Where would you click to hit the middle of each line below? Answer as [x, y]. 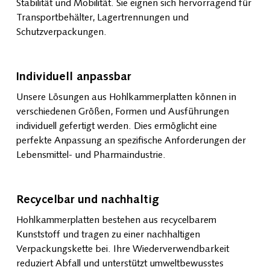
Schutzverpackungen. [61, 32]
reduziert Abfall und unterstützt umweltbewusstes [120, 264]
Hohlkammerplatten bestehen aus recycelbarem [116, 220]
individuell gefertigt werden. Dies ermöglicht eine [116, 126]
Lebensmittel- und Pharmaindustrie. [91, 155]
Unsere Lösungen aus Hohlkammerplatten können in [126, 97]
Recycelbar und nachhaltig [87, 200]
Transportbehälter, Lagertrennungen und [102, 18]
